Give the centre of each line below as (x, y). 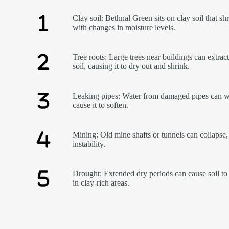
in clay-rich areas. (101, 183)
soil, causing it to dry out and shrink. (131, 66)
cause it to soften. (101, 105)
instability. (89, 144)
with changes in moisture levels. (124, 28)
